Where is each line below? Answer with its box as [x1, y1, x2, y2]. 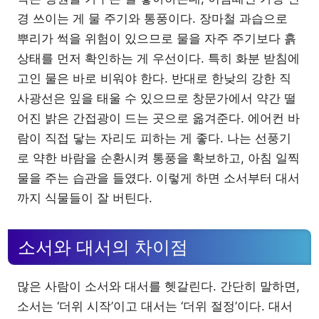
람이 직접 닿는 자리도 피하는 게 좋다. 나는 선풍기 [17, 131, 291, 145]
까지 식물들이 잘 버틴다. [17, 191, 152, 205]
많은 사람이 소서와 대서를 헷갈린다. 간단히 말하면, [17, 278, 300, 293]
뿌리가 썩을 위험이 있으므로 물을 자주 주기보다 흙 [17, 31, 296, 46]
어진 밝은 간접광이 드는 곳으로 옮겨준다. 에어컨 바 [17, 111, 300, 125]
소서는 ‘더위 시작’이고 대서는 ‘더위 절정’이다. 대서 [17, 298, 293, 313]
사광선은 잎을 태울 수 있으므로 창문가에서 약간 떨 [17, 91, 296, 105]
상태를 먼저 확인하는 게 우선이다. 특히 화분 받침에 [17, 51, 300, 66]
